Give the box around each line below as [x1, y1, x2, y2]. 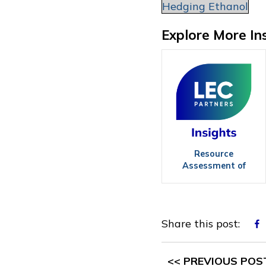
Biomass [195, 184, 232, 195]
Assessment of [182, 160, 246, 171]
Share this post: [161, 217, 240, 231]
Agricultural [188, 172, 240, 183]
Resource [194, 148, 233, 159]
